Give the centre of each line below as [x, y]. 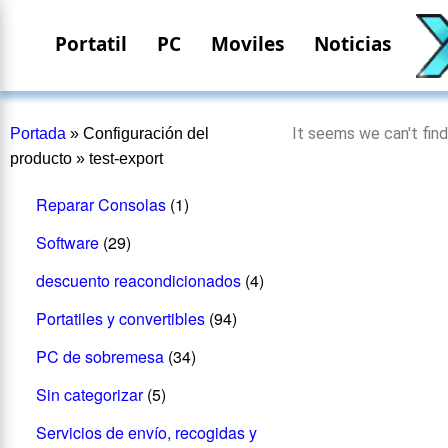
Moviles [247, 44]
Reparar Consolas [100, 204]
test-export [126, 158]
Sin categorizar [89, 394]
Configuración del [146, 133]
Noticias [352, 44]
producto [41, 158]
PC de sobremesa [99, 356]
